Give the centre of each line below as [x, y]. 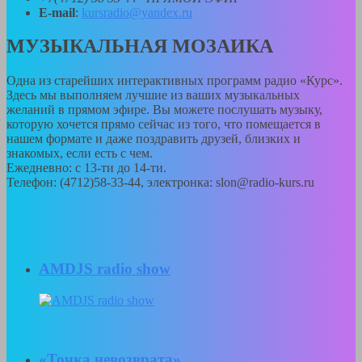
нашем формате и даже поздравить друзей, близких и [154, 139]
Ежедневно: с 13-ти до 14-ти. [86, 168]
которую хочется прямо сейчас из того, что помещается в [164, 124]
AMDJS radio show [105, 269]
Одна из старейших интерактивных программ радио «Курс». [175, 81]
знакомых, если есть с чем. [80, 154]
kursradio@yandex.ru [137, 12]
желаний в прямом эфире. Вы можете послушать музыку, [164, 110]
